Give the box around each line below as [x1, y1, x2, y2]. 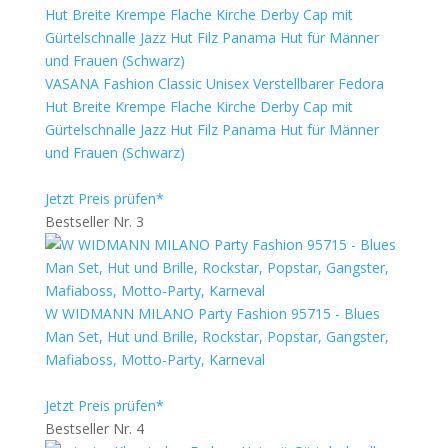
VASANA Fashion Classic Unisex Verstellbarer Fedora [44, 74, 384, 93]
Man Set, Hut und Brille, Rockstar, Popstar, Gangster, [44, 327, 389, 346]
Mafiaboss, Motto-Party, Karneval [44, 350, 265, 369]
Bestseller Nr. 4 [44, 419, 144, 438]
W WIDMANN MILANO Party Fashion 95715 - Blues [44, 304, 380, 323]
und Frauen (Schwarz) [44, 143, 185, 162]
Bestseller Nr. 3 [44, 212, 144, 231]
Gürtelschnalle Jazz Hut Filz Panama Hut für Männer [44, 120, 379, 139]
